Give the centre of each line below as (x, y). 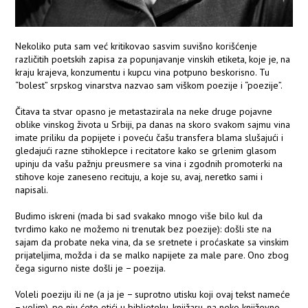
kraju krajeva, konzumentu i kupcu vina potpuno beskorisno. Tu (143, 73)
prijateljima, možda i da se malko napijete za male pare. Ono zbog (152, 255)
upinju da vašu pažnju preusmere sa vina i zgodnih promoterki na (149, 164)
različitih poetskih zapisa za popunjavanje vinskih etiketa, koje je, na (153, 59)
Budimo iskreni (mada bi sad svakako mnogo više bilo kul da (139, 216)
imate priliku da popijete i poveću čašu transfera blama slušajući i (150, 138)
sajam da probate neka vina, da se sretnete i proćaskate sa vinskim (152, 242)
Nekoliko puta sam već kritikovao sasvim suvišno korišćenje (136, 46)
